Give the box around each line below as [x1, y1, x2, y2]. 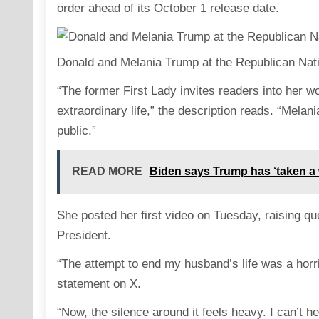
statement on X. [56, 276, 141, 291]
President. [56, 228, 111, 242]
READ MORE [71, 164, 142, 177]
